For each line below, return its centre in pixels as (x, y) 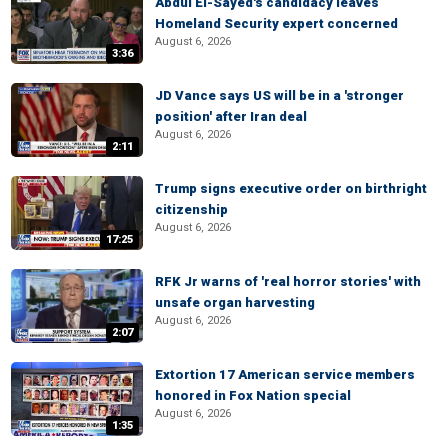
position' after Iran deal (231, 116)
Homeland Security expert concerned (276, 23)
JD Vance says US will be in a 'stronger (279, 95)
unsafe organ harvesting (235, 302)
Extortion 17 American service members (285, 374)
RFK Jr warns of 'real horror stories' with (288, 281)
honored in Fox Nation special (253, 395)
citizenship (191, 209)
